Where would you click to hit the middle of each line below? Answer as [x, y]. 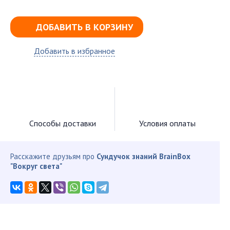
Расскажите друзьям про [53, 156]
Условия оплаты [168, 123]
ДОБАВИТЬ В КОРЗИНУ [84, 27]
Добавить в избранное [74, 51]
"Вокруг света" [36, 166]
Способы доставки [62, 123]
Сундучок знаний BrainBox [143, 156]
